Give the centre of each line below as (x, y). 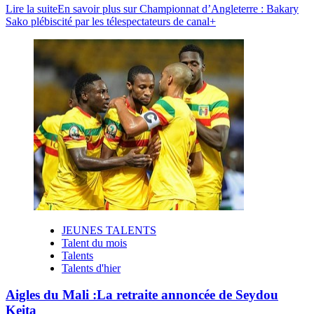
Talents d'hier (91, 268)
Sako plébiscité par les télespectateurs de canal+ (111, 21)
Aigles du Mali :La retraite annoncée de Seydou (142, 295)
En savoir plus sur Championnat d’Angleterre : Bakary (178, 8)
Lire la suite (32, 8)
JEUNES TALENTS (109, 230)
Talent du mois (94, 243)
